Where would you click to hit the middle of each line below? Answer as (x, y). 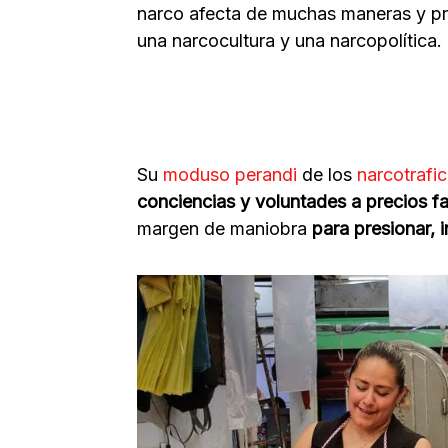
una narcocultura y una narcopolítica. (289, 40)
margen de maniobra (222, 228)
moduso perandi (230, 174)
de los (324, 174)
